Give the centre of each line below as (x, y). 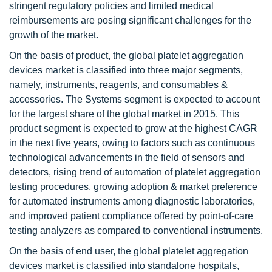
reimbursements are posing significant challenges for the (130, 20)
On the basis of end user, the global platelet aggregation (129, 251)
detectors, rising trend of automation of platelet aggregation (135, 172)
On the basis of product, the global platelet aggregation (126, 56)
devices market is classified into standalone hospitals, (124, 266)
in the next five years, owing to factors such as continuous (132, 143)
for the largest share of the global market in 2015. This (124, 114)
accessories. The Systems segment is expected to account (134, 99)
